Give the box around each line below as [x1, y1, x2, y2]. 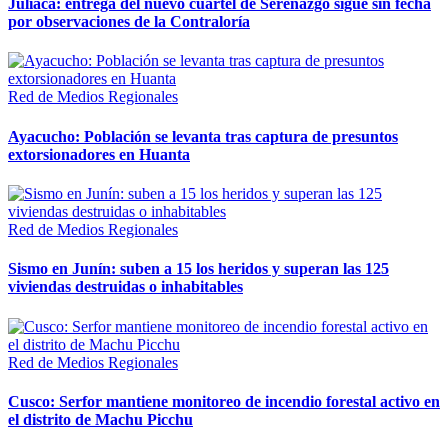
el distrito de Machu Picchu [8, 410, 193, 428]
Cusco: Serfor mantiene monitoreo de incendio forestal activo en [8, 392, 440, 410]
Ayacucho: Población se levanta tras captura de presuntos [8, 127, 398, 145]
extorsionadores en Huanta [8, 145, 190, 163]
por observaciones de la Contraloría [8, 13, 250, 31]
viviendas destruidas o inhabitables [8, 278, 243, 296]
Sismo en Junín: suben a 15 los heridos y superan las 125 [8, 260, 389, 278]
